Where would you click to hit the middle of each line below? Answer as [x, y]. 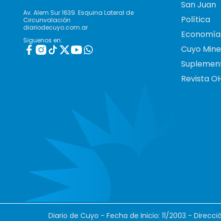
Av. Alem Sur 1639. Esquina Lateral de [78, 12]
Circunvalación [47, 20]
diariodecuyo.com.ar [55, 27]
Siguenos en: [43, 40]
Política [196, 19]
